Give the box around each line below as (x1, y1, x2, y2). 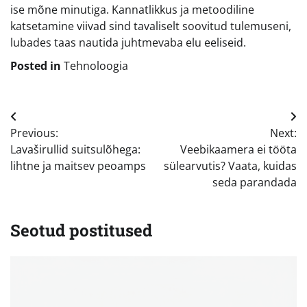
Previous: (10, 125, 58, 140)
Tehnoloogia (64, 58, 128, 73)
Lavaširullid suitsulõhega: (10, 141, 140, 157)
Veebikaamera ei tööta (180, 141, 297, 157)
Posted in (10, 58, 64, 73)
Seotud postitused (10, 219, 152, 241)
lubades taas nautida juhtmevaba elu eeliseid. (10, 34, 246, 50)
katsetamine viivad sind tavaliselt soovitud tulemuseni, (10, 18, 291, 34)
